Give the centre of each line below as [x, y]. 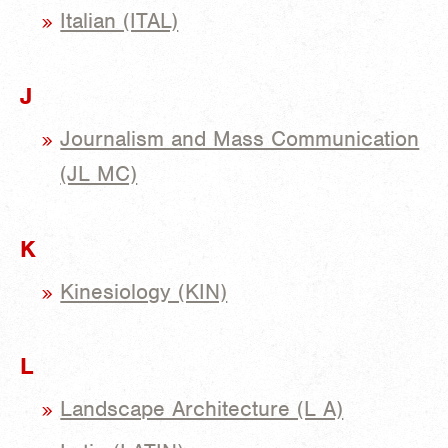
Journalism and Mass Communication [240, 138]
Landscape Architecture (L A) [202, 409]
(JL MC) [99, 173]
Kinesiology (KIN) [144, 291]
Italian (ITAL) [119, 20]
